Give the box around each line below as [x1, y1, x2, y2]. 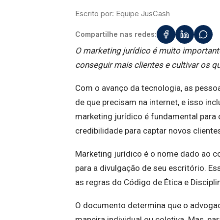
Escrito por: [75, 9, 116, 18]
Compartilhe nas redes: [75, 30, 157, 38]
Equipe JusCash [116, 9, 170, 18]
